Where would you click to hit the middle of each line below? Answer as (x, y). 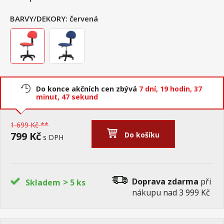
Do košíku (142, 135)
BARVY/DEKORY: (39, 18)
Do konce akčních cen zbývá (87, 89)
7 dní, (149, 89)
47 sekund (80, 97)
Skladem (43, 182)
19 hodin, (177, 89)
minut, (49, 97)
